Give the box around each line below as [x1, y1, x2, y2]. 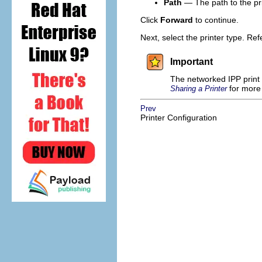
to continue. [193, 15, 239, 25]
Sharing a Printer [170, 84, 227, 94]
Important [170, 57, 213, 67]
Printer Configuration [140, 113, 217, 123]
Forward [160, 15, 193, 25]
